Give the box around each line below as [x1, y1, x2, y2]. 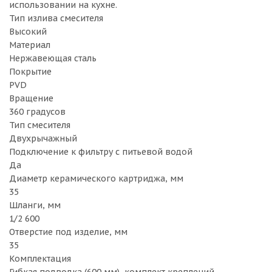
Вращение [9, 93, 53, 104]
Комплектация [9, 253, 71, 264]
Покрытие [9, 66, 52, 77]
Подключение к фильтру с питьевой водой [9, 146, 192, 157]
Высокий [9, 26, 47, 37]
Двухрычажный [9, 133, 77, 144]
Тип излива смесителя [9, 13, 103, 24]
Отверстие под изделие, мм [9, 226, 127, 237]
